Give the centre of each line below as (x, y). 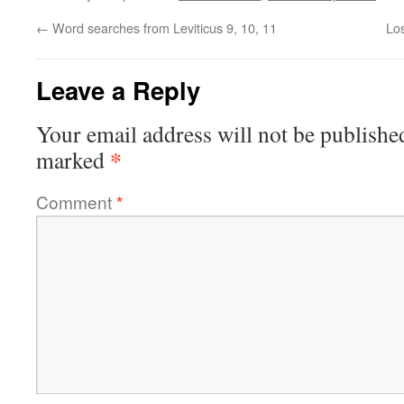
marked (73, 160)
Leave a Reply (118, 90)
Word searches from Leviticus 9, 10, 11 (163, 28)
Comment (76, 202)
